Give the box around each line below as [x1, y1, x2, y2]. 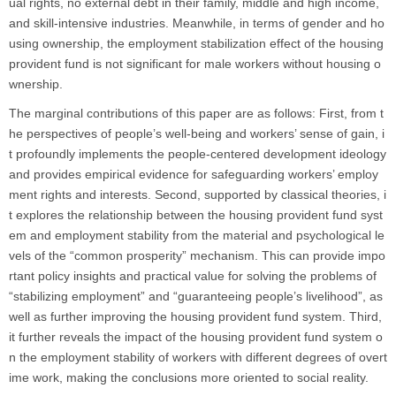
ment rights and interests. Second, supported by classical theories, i [9, 187, 386, 202]
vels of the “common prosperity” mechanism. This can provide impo [9, 248, 385, 263]
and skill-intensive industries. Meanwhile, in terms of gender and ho [9, 16, 385, 30]
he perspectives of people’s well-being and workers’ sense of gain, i [9, 126, 385, 141]
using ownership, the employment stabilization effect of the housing [9, 36, 384, 50]
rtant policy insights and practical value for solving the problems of [9, 269, 377, 283]
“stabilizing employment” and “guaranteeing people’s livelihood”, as [9, 289, 383, 303]
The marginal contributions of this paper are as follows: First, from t [9, 106, 384, 120]
